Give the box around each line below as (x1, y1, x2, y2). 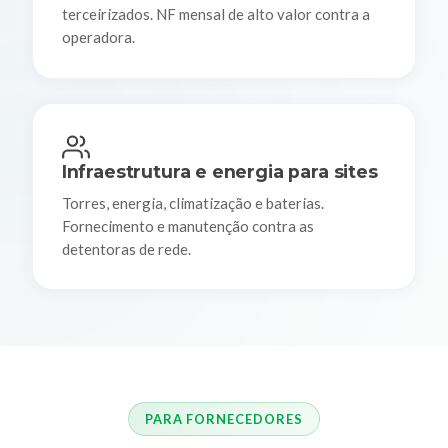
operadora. (61, 28, 135, 47)
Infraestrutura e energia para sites (61, 160, 378, 182)
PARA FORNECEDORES (144, 410, 304, 427)
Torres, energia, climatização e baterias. (61, 193, 324, 212)
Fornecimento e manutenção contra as (61, 216, 314, 235)
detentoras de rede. (61, 239, 191, 258)
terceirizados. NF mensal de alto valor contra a (61, 5, 370, 24)
